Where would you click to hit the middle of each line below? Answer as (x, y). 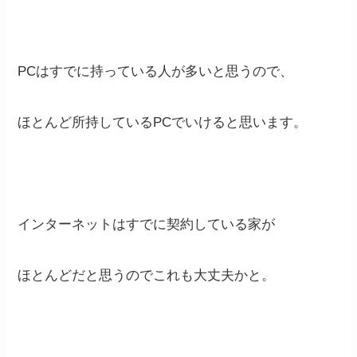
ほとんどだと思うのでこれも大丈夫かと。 (147, 276)
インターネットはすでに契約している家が (147, 225)
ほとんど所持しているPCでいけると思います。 (163, 122)
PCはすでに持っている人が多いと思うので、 (156, 71)
